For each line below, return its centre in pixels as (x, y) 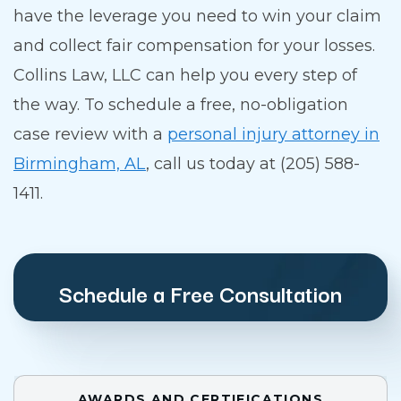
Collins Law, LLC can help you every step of (185, 76)
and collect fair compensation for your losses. (194, 46)
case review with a (90, 135)
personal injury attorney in (273, 135)
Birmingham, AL (80, 164)
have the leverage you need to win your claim (197, 17)
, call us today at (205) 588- (253, 164)
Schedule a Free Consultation (200, 293)
